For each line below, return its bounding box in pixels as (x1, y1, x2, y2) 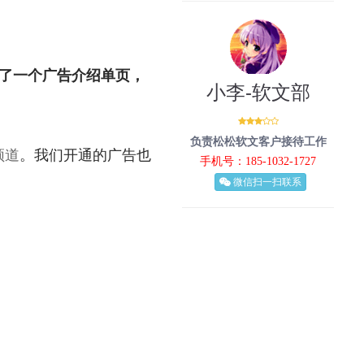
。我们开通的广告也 (19, 147, 151, 163)
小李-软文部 (206, 80, 310, 103)
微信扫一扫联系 (230, 175, 301, 188)
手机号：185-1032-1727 (200, 154, 317, 167)
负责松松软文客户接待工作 (189, 134, 327, 148)
